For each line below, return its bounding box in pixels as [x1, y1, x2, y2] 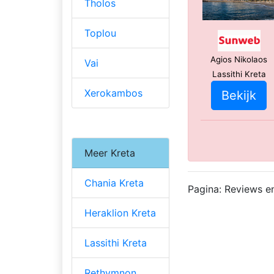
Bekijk [221, 87, 257, 103]
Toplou [84, 27, 116, 40]
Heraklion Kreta [84, 207, 156, 220]
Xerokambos [84, 87, 143, 100]
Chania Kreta [84, 177, 144, 190]
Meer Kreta [84, 147, 135, 160]
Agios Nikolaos [210, 54, 268, 64]
